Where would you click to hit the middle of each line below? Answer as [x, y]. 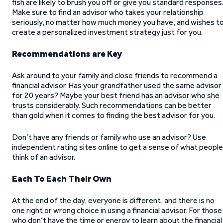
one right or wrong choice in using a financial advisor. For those [117, 210]
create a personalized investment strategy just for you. [107, 32]
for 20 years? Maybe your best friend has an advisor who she [116, 95]
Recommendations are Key [67, 54]
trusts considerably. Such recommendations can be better [112, 105]
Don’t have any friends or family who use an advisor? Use [109, 137]
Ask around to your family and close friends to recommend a [115, 75]
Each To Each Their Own [62, 179]
